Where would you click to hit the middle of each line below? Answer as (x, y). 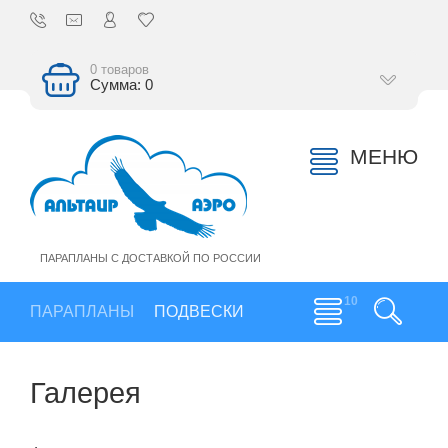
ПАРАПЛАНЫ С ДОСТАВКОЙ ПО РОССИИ (150, 258)
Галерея (85, 392)
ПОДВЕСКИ (199, 311)
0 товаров (119, 69)
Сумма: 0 (121, 85)
